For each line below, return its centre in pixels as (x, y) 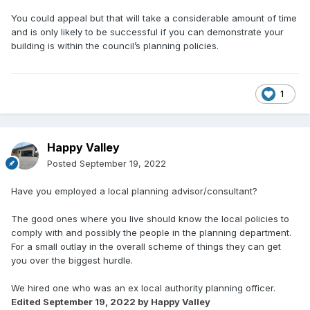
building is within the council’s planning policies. (116, 46)
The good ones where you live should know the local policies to (150, 219)
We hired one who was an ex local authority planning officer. (143, 288)
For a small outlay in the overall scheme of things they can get (146, 247)
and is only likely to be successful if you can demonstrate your (147, 32)
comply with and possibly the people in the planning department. (151, 233)
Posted (63, 164)
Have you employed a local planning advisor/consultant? (134, 191)
